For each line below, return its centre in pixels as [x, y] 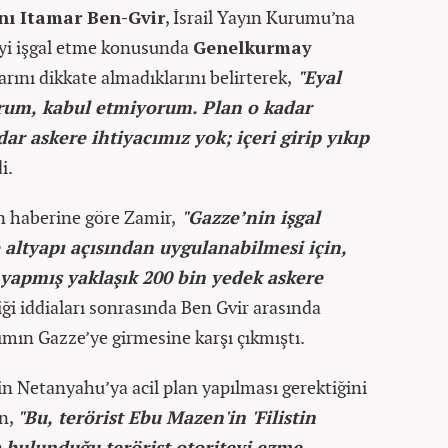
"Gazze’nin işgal [248, 217]
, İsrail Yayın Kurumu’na [260, 17]
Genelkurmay [252, 47]
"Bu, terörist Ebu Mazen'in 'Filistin [166, 417]
